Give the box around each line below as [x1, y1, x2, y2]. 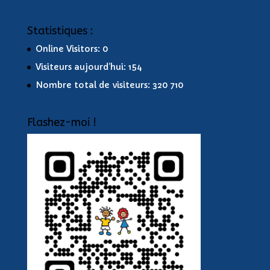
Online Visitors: [35, 43, 102, 54]
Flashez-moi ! [27, 115, 96, 129]
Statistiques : [27, 24, 93, 37]
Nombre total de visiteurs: [35, 79, 152, 90]
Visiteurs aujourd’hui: [35, 61, 128, 72]
